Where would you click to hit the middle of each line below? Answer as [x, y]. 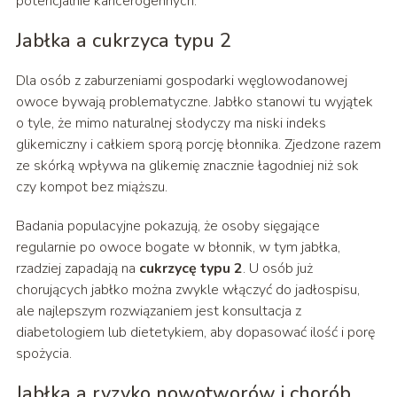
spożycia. [43, 354]
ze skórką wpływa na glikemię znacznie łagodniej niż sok [187, 166]
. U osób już [277, 269]
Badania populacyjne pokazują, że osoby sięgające [167, 226]
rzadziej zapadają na [77, 269]
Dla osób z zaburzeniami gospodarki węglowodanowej [181, 81]
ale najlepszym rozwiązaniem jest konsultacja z [158, 311]
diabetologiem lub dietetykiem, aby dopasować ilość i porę [195, 333]
